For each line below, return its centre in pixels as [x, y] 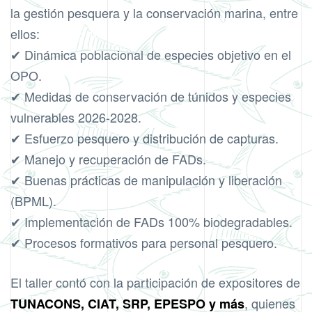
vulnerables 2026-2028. [76, 117]
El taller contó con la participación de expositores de [155, 282]
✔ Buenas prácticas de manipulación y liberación [146, 180]
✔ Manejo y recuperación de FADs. [108, 159]
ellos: [25, 34]
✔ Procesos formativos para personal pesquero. [144, 243]
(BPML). [33, 201]
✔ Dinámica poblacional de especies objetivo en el [151, 55]
